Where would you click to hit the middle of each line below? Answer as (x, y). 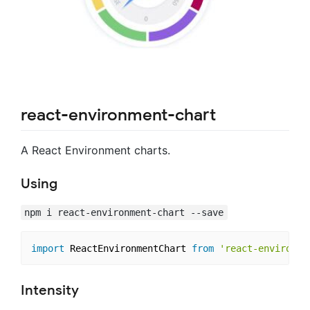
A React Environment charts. (95, 150)
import (47, 248)
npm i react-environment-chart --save (124, 212)
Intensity (50, 291)
